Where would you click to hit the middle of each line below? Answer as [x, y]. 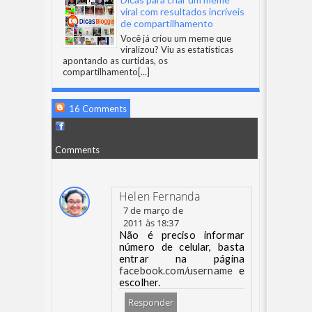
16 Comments [97, 109]
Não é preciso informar [182, 235]
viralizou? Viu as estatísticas [177, 49]
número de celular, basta [182, 247]
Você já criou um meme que [176, 38]
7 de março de [153, 210]
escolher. [140, 282]
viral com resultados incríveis [182, 11]
